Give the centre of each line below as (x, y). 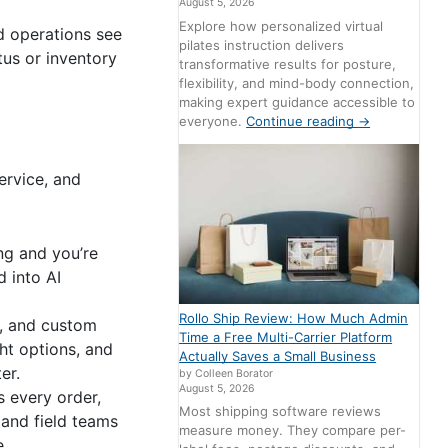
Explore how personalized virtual (281, 25)
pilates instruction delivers (262, 44)
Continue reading (302, 120)
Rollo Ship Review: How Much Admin (294, 317)
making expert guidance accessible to (297, 101)
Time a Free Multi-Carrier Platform (286, 336)
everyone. (213, 120)
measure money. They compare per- (293, 430)
